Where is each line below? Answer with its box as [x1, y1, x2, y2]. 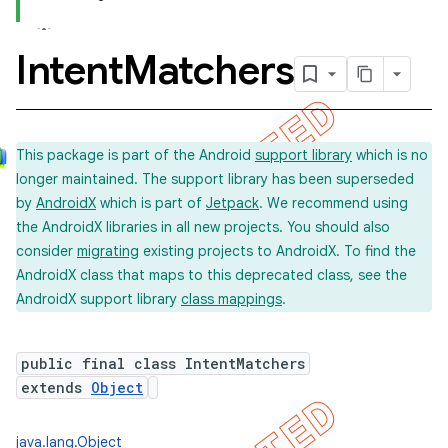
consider [16, 242, 77, 260]
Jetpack [206, 194, 259, 212]
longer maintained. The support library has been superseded [16, 170, 414, 188]
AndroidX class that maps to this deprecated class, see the [16, 266, 407, 284]
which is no [352, 146, 428, 164]
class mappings [181, 290, 282, 308]
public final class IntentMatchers [21, 354, 305, 373]
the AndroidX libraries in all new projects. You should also [16, 218, 390, 236]
